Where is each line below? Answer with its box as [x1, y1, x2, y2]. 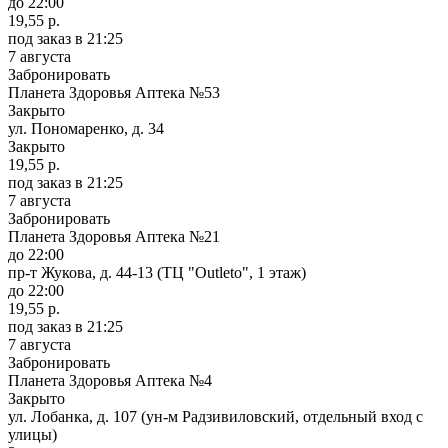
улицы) [8, 425, 57, 443]
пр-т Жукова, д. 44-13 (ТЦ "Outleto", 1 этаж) [8, 263, 306, 281]
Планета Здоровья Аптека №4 [8, 371, 212, 389]
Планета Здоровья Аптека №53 [8, 83, 220, 101]
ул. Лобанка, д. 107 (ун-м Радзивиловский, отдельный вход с [8, 407, 423, 425]
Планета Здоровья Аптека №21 [8, 227, 220, 245]
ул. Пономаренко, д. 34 [8, 119, 164, 137]
